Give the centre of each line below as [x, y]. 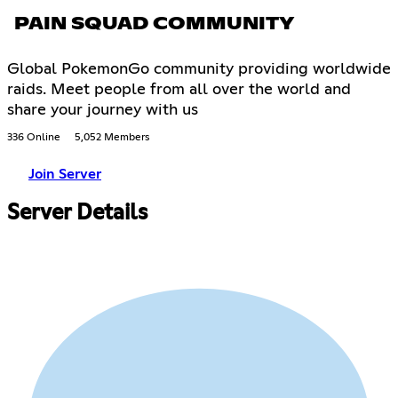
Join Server [65, 174]
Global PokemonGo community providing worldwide [199, 69]
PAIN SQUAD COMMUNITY [154, 24]
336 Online [34, 137]
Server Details [77, 213]
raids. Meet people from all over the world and [179, 89]
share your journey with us [103, 110]
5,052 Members [112, 137]
